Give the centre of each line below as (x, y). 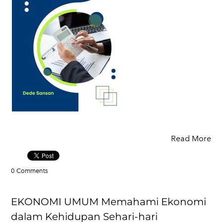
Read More (191, 139)
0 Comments (29, 171)
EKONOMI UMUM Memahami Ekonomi (109, 202)
